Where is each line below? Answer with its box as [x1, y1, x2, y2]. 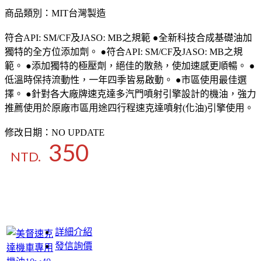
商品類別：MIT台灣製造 [5, 8, 106, 19]
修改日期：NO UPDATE [5, 127, 105, 138]
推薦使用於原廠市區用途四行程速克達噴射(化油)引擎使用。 [5, 103, 254, 113]
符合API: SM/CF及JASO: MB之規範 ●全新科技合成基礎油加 [5, 33, 252, 43]
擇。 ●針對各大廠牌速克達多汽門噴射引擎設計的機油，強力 [5, 89, 256, 99]
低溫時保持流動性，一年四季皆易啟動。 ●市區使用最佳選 [5, 75, 247, 85]
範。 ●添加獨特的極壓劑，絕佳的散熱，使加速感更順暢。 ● [5, 61, 255, 71]
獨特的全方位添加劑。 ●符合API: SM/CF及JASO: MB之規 [5, 47, 243, 57]
